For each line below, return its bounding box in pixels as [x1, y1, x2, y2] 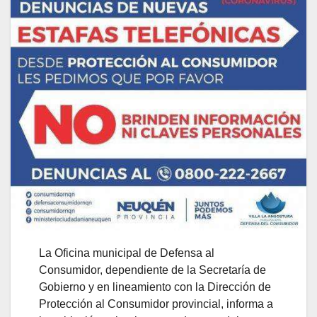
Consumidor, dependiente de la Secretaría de [39, 264, 266, 277]
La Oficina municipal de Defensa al [39, 247, 214, 260]
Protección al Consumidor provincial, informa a [39, 298, 273, 311]
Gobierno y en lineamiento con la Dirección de [39, 281, 271, 294]
